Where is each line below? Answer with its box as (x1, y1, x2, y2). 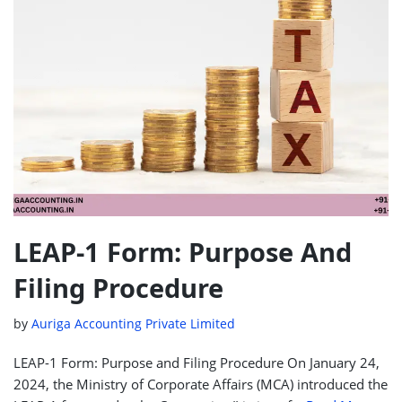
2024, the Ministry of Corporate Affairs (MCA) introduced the (13, 374, 388, 393)
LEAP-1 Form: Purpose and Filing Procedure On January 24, (13, 353, 380, 371)
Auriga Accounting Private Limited (31, 315, 235, 332)
